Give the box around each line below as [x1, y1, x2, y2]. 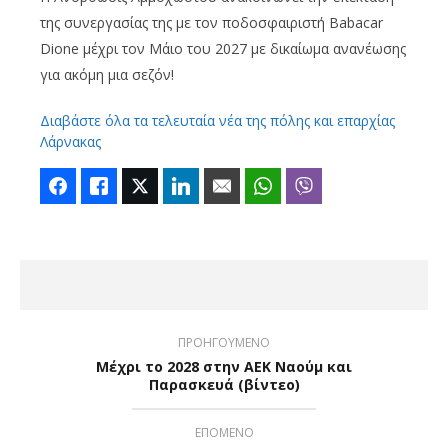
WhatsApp [281, 176, 344, 195]
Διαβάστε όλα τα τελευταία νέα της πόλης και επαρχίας [40, 110, 395, 130]
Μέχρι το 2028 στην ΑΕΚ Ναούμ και [96, 356, 352, 376]
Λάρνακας [40, 131, 101, 151]
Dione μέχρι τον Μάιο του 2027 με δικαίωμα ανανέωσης [40, 38, 406, 58]
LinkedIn [199, 176, 250, 195]
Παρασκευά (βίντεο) [148, 374, 300, 394]
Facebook [76, 176, 135, 195]
